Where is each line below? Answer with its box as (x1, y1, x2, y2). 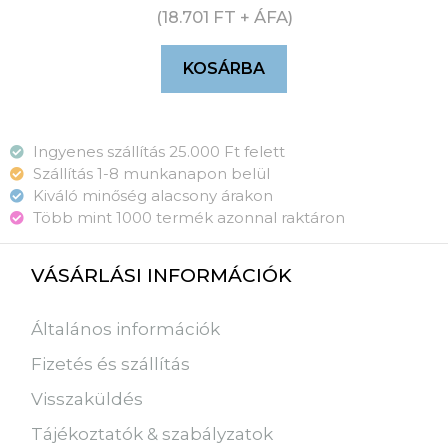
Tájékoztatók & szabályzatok (31, 423, 274, 444)
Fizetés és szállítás (31, 353, 191, 374)
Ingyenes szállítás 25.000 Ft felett (32, 141, 285, 161)
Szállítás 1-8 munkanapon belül (32, 163, 270, 183)
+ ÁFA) (235, 7, 293, 28)
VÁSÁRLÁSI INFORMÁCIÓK (31, 264, 293, 288)
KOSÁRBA (183, 59, 265, 79)
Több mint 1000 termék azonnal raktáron (32, 207, 345, 227)
